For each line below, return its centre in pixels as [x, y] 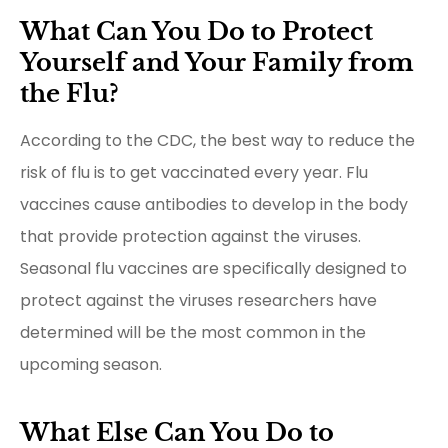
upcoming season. [91, 364]
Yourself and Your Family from [217, 62]
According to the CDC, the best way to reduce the [217, 140]
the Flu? [69, 93]
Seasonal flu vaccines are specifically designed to [213, 268]
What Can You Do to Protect [196, 31]
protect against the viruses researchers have [198, 300]
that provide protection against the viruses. [190, 236]
